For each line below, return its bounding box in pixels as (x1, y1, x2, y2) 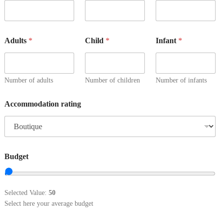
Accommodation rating (4, 100, 81, 109)
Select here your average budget (4, 200, 93, 207)
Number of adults (4, 77, 53, 84)
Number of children (84, 77, 140, 84)
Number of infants (155, 77, 207, 84)
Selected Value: (4, 189, 49, 196)
